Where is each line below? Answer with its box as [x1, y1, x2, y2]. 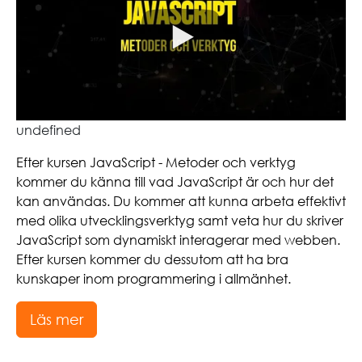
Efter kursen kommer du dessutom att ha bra [16, 250, 288, 267]
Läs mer [30, 309, 83, 328]
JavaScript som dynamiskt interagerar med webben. [16, 231, 340, 248]
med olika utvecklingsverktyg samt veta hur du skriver [16, 212, 343, 229]
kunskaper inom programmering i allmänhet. [16, 270, 291, 287]
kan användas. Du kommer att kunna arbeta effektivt [16, 192, 346, 209]
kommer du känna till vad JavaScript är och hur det [16, 173, 334, 190]
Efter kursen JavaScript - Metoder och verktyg [16, 154, 296, 170]
